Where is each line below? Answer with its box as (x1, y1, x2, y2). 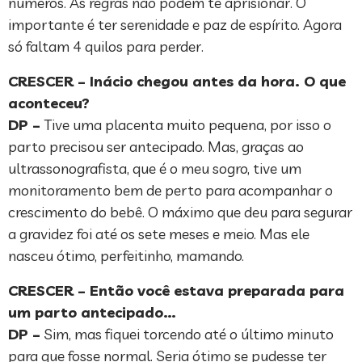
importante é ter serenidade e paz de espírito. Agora (8, 15, 342, 35)
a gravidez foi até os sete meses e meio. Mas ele (8, 225, 309, 244)
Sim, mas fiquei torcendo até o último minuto (40, 325, 334, 344)
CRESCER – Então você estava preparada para (8, 281, 344, 301)
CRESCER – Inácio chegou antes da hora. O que (8, 72, 346, 91)
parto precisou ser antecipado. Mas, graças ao (8, 137, 304, 157)
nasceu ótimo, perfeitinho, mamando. (8, 246, 244, 266)
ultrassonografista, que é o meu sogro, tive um (8, 159, 301, 179)
